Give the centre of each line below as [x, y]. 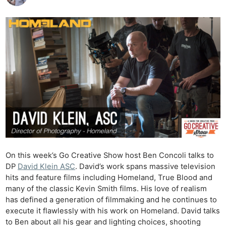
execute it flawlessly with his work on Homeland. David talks [113, 211]
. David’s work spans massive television [146, 167]
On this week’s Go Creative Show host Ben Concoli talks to [110, 156]
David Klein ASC [47, 167]
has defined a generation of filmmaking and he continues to [111, 200]
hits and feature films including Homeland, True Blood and [109, 178]
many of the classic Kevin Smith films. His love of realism [106, 189]
